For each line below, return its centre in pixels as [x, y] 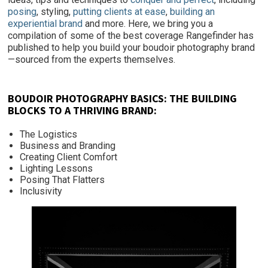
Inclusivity [41, 191]
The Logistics [49, 134]
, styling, [55, 12]
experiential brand [47, 24]
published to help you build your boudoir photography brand [132, 48]
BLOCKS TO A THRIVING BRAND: [83, 110]
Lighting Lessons [57, 168]
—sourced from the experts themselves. [92, 60]
